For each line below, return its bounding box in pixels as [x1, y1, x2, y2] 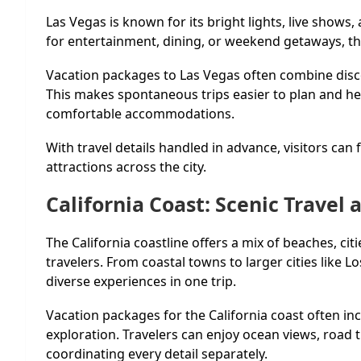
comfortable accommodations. [46, 104, 234, 122]
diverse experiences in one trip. [46, 272, 236, 290]
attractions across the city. [46, 157, 206, 176]
